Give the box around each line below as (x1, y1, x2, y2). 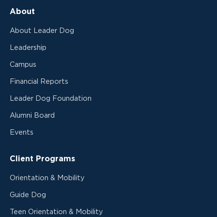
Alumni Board (10, 111, 55, 119)
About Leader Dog (10, 27, 74, 34)
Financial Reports (10, 77, 68, 85)
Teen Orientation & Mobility (10, 208, 103, 216)
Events (10, 128, 33, 136)
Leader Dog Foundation (10, 94, 92, 102)
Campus (10, 61, 36, 68)
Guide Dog (10, 191, 46, 199)
